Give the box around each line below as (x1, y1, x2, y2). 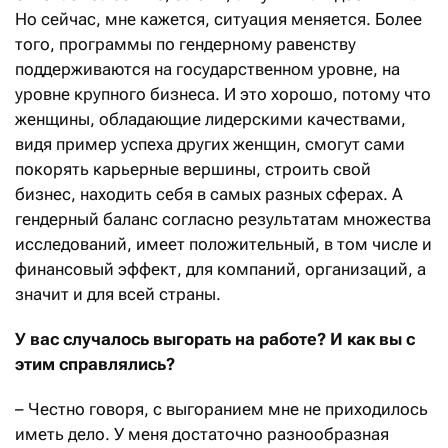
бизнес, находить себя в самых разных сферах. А (15, 183, 403, 204)
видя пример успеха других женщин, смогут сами (15, 133, 405, 154)
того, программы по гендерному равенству (15, 33, 356, 54)
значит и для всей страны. (15, 283, 221, 304)
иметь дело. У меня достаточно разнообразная (15, 423, 389, 444)
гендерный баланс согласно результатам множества (15, 208, 431, 229)
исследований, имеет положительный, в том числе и (15, 233, 432, 254)
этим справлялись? (15, 353, 175, 374)
